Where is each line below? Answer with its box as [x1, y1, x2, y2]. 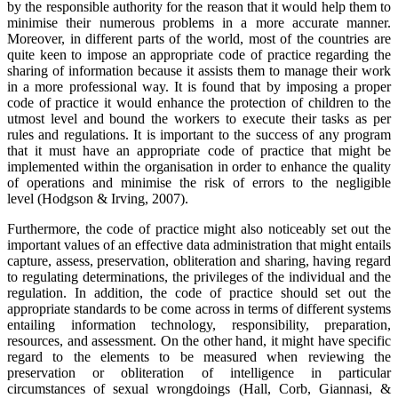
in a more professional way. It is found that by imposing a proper [7, 78, 391, 94]
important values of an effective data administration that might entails [7, 236, 391, 252]
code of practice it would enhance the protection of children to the [7, 94, 391, 110]
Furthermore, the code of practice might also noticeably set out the [7, 220, 391, 236]
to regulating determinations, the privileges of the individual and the [7, 268, 391, 284]
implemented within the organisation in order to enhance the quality [7, 158, 391, 174]
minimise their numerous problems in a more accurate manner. [7, 14, 391, 30]
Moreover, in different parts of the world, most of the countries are [7, 30, 391, 46]
